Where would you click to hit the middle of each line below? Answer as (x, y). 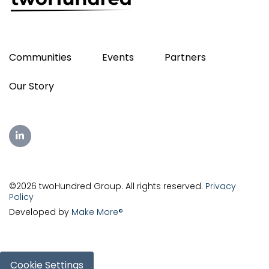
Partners (186, 58)
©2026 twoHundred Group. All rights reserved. (107, 186)
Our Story (32, 86)
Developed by (40, 212)
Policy (21, 197)
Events (118, 58)
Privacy (221, 186)
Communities (40, 58)
